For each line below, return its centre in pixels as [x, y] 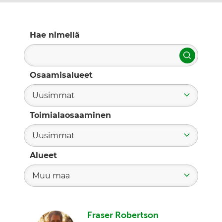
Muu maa [51, 176]
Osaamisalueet [61, 75]
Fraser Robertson [123, 215]
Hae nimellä [55, 35]
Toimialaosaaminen [70, 115]
